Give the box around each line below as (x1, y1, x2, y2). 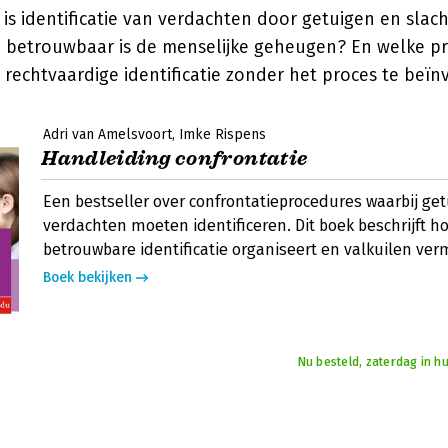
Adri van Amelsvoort (43, 126, 172, 143)
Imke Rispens (179, 126, 266, 143)
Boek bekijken (43, 269, 132, 286)
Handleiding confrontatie (41, 146, 308, 171)
